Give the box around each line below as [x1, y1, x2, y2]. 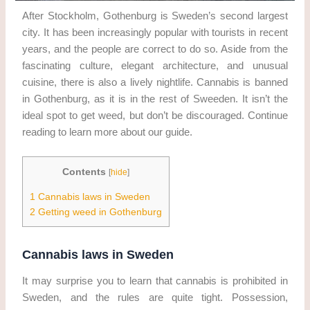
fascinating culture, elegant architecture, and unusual [22, 60, 288, 71]
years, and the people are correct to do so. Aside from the [22, 43, 288, 55]
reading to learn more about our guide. [22, 126, 193, 138]
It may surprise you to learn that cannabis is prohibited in [22, 275, 288, 287]
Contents [62, 166, 107, 178]
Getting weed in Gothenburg [35, 206, 163, 218]
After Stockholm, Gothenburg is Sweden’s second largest [22, 10, 288, 21]
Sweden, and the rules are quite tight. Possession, [22, 292, 288, 304]
